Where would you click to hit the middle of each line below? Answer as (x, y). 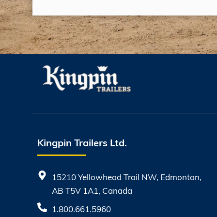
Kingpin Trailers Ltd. (82, 142)
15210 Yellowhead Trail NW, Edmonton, (127, 177)
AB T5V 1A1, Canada (92, 190)
